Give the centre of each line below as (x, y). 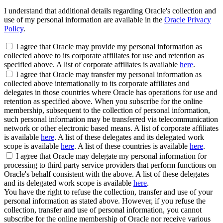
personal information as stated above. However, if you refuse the (105, 201)
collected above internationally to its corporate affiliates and (97, 84)
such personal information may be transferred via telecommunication (111, 119)
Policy (14, 29)
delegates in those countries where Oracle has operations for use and (111, 93)
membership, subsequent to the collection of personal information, (107, 111)
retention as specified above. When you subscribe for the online (103, 102)
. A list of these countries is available (132, 146)
